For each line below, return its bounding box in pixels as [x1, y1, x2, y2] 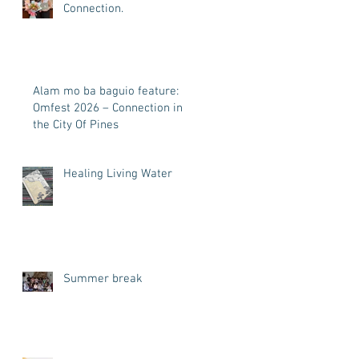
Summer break [63, 272, 143, 286]
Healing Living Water [63, 167, 172, 181]
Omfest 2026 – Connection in [33, 101, 183, 115]
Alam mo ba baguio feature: [33, 84, 179, 99]
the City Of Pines [33, 118, 119, 132]
